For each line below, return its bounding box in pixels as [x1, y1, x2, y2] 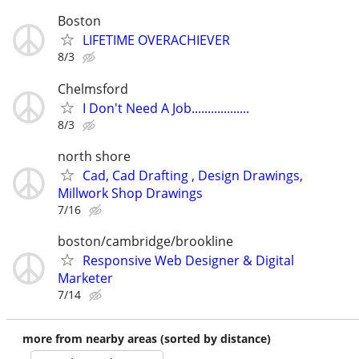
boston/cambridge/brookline [58, 232, 233, 250]
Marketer [58, 268, 113, 287]
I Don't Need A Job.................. [83, 99, 249, 117]
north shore [58, 147, 131, 165]
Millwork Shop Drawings [58, 184, 203, 202]
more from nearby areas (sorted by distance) [22, 330, 271, 346]
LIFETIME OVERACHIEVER [83, 31, 230, 50]
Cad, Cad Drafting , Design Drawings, [83, 166, 303, 184]
